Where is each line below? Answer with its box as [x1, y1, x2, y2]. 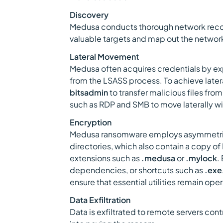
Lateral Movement [70, 51, 139, 62]
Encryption [70, 117, 111, 127]
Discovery [70, 9, 109, 20]
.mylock [186, 153, 217, 163]
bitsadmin [70, 87, 108, 98]
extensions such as [70, 153, 141, 163]
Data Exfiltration [70, 195, 130, 205]
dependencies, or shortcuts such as [70, 165, 205, 175]
